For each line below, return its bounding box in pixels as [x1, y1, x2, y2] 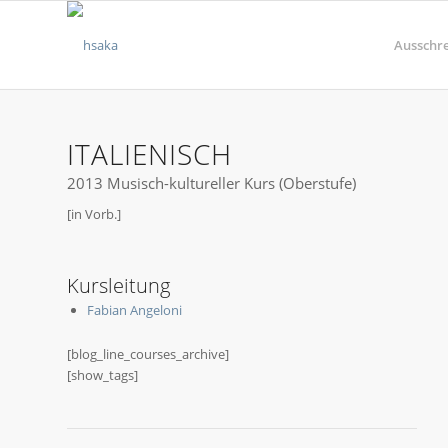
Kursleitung [67, 271, 170, 299]
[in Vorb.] [67, 204, 121, 223]
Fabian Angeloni [87, 300, 182, 319]
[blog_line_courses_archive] [67, 344, 229, 363]
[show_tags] [67, 365, 138, 384]
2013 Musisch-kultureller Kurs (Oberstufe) [67, 172, 356, 193]
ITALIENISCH [67, 135, 232, 173]
